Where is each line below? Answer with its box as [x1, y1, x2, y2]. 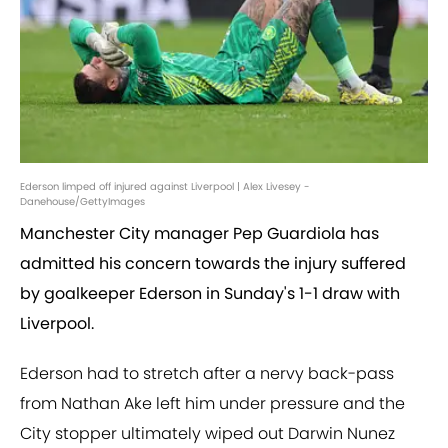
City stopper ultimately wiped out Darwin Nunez [20, 422, 395, 446]
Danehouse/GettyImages [20, 194, 145, 210]
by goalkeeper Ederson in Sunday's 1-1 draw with [20, 282, 400, 306]
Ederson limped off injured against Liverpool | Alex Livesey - [20, 179, 310, 195]
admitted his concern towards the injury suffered [20, 252, 406, 276]
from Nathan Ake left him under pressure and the [20, 392, 405, 416]
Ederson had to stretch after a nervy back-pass [20, 362, 394, 386]
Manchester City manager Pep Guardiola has [20, 222, 379, 246]
